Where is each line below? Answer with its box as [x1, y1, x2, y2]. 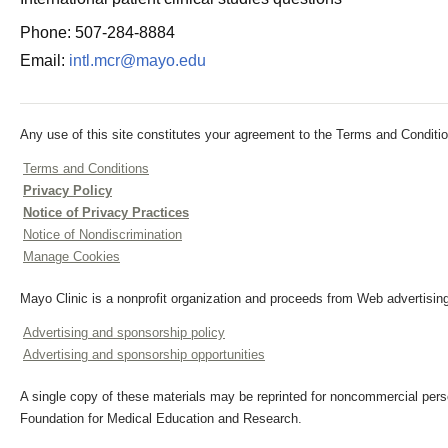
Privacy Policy [23, 183, 112, 198]
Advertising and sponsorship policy [23, 325, 225, 340]
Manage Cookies [23, 249, 120, 264]
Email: [20, 52, 69, 69]
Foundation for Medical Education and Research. [20, 411, 302, 426]
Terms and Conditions [23, 161, 149, 176]
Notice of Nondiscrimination [23, 227, 182, 242]
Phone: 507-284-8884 [20, 24, 175, 41]
